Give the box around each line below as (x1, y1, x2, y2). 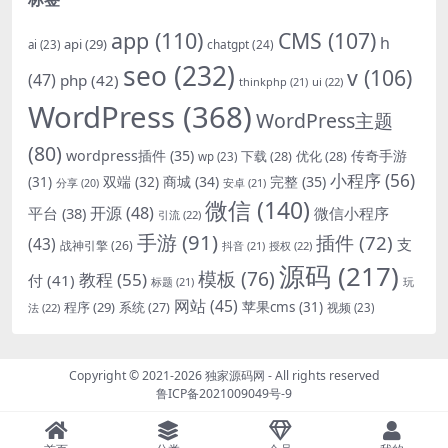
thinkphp (239, 73, 287, 89)
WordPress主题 (256, 106, 393, 134)
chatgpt (207, 35, 249, 52)
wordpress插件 (66, 145, 166, 165)
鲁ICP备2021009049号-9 (156, 384, 292, 402)
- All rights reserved (264, 366, 380, 384)
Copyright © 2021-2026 (68, 366, 205, 384)
